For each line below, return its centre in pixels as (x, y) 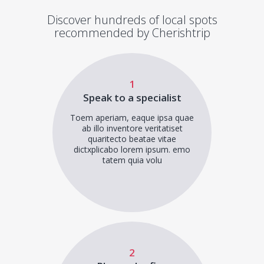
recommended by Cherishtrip (132, 33)
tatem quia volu (132, 160)
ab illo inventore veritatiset (132, 128)
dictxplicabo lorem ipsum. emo (132, 149)
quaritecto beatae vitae (132, 139)
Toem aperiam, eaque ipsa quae (132, 118)
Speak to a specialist (132, 98)
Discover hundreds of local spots (132, 20)
